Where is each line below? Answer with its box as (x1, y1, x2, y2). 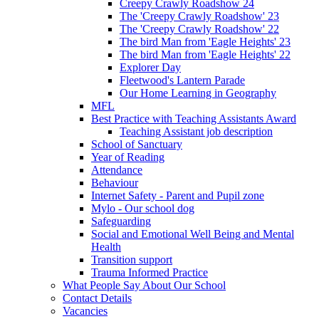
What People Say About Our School (63, 279, 226, 292)
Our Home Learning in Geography (120, 87, 276, 100)
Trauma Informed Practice (91, 266, 208, 279)
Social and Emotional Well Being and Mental (91, 228, 294, 241)
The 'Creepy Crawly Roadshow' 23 (120, 10, 279, 23)
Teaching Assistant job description (120, 125, 273, 138)
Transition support (91, 253, 172, 266)
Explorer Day (120, 61, 181, 74)
